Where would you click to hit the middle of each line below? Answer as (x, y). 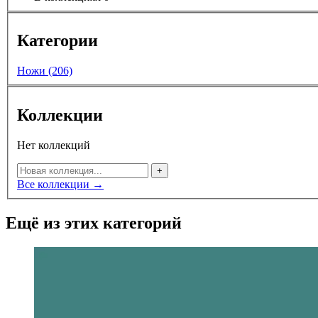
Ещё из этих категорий (94, 223)
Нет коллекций (54, 145)
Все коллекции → (60, 184)
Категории (57, 41)
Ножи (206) (45, 71)
